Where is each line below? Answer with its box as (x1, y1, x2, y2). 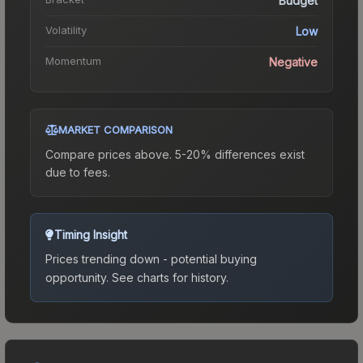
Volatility (45, 23, 87, 36)
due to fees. (45, 164, 110, 179)
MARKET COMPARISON (58, 122, 173, 136)
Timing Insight (54, 227, 127, 241)
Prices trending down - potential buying (45, 251, 257, 266)
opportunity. (45, 270, 109, 284)
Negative (269, 54, 318, 69)
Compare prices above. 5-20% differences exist (45, 147, 305, 161)
